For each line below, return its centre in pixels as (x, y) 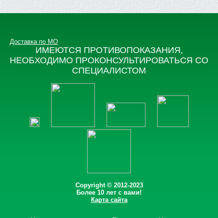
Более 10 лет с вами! (109, 192)
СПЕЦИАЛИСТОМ (109, 71)
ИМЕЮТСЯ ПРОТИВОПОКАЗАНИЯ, (109, 50)
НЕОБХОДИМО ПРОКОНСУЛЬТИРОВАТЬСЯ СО (109, 60)
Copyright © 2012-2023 (109, 185)
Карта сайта (109, 200)
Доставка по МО (34, 42)
